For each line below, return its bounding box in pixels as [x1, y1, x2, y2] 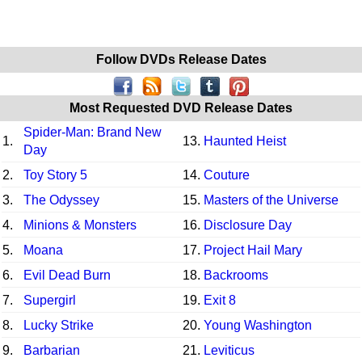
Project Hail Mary [204, 242, 302, 257]
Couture [204, 167, 250, 182]
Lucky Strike [23, 318, 94, 332]
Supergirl [23, 293, 76, 307]
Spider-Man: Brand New [23, 124, 162, 139]
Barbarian [23, 343, 80, 357]
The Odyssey [23, 192, 99, 207]
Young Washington [204, 318, 312, 332]
